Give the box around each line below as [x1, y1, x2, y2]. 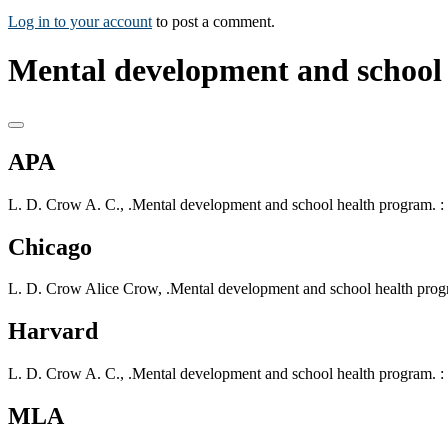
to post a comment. [152, 12, 275, 30]
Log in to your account [8, 12, 152, 30]
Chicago [8, 233, 92, 260]
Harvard [8, 318, 98, 345]
